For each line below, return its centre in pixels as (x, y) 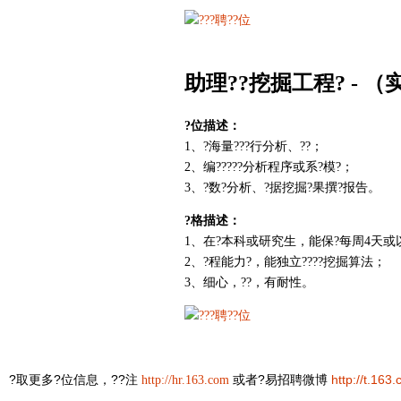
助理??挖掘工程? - (271, 84)
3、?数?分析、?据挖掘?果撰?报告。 (282, 188)
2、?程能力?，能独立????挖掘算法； (285, 262)
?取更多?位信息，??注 (73, 379)
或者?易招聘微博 (280, 379)
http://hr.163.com (185, 380)
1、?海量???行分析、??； (254, 147)
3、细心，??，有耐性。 (249, 283)
